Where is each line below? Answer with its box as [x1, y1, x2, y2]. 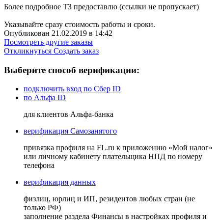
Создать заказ [54, 46, 99, 55]
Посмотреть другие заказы [4, 37, 93, 46]
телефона [24, 161, 55, 170]
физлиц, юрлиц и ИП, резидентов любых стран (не [24, 194, 195, 203]
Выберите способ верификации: [4, 64, 139, 75]
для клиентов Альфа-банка [24, 110, 113, 119]
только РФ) [24, 203, 61, 212]
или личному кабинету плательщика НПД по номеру [24, 152, 202, 161]
